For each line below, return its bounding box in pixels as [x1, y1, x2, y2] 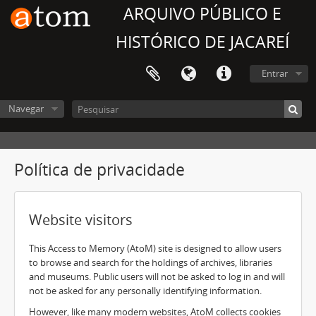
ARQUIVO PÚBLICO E [123, 3, 281, 25]
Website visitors [29, 210, 133, 229]
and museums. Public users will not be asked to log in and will [29, 270, 285, 283]
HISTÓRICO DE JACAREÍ [115, 31, 289, 53]
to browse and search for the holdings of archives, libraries [29, 256, 272, 269]
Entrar [262, 67, 288, 80]
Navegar [8, 102, 44, 115]
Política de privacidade [14, 159, 185, 181]
